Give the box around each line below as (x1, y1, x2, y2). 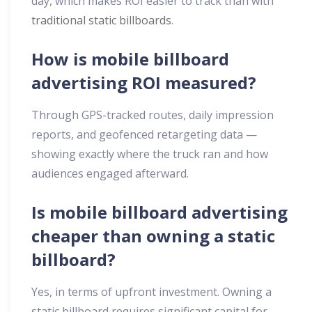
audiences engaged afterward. (31, 166, 189, 182)
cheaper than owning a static (31, 224, 275, 248)
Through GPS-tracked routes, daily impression (31, 107, 274, 123)
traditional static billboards (31, 13, 171, 29)
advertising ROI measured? (31, 71, 256, 95)
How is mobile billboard (31, 47, 229, 71)
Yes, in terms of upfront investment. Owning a (31, 284, 272, 300)
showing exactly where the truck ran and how (31, 146, 268, 162)
